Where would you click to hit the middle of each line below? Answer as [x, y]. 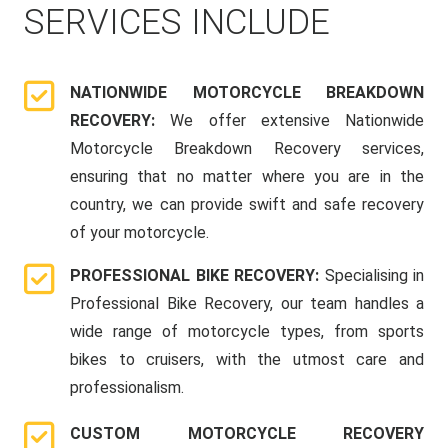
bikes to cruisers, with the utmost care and [247, 360]
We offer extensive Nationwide [297, 121]
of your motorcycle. [139, 233]
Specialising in [374, 276]
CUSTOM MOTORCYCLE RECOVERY [247, 434]
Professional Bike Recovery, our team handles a [247, 304]
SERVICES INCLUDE [177, 23]
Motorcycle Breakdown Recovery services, [247, 149]
